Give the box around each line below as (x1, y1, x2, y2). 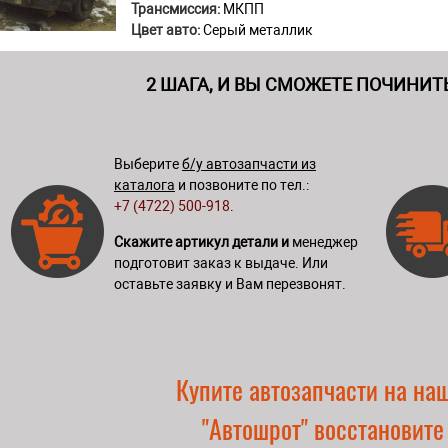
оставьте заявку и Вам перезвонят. (114, 275, 346, 292)
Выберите (114, 155, 182, 172)
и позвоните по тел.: (175, 176, 309, 193)
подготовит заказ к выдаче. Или (114, 254, 328, 271)
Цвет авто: (131, 22, 200, 38)
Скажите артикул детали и (114, 233, 289, 250)
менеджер (289, 233, 358, 250)
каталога (114, 176, 175, 193)
